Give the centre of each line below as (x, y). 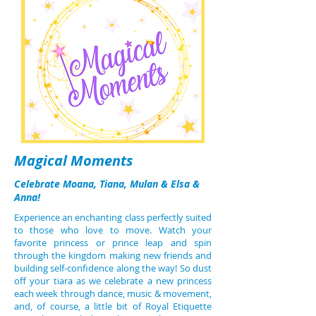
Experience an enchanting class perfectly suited (113, 217)
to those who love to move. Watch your (113, 230)
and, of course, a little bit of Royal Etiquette (113, 306)
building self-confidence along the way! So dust (113, 268)
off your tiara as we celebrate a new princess (113, 281)
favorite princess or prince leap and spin (113, 243)
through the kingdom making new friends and (113, 255)
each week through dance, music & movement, (113, 293)
